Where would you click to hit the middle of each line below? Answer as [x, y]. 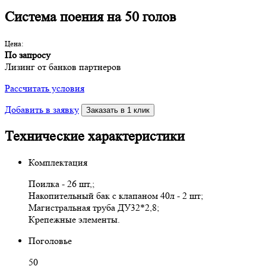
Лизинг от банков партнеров [63, 66]
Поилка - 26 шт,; [61, 183]
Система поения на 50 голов [90, 17]
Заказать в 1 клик [118, 110]
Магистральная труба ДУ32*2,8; [94, 207]
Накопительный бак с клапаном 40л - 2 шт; [116, 195]
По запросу [28, 55]
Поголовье [50, 240]
